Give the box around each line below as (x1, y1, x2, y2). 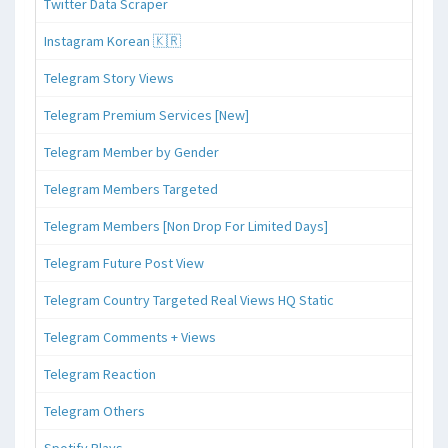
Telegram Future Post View (44, 253, 204, 272)
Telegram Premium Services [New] (44, 105, 249, 124)
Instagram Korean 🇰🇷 (44, 31, 181, 50)
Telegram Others (44, 401, 145, 420)
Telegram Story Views (44, 68, 174, 87)
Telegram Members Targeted (44, 179, 218, 198)
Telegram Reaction (44, 364, 156, 383)
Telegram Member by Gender (44, 142, 219, 161)
